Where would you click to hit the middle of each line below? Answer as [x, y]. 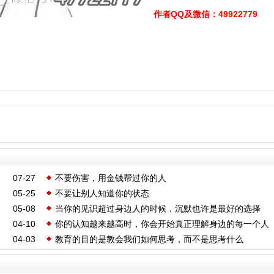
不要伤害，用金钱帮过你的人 [110, 178]
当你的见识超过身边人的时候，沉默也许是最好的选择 [157, 209]
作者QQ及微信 [181, 14]
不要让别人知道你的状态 [102, 193]
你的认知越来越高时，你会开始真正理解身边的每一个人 [162, 224]
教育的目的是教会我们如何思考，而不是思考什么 [149, 239]
